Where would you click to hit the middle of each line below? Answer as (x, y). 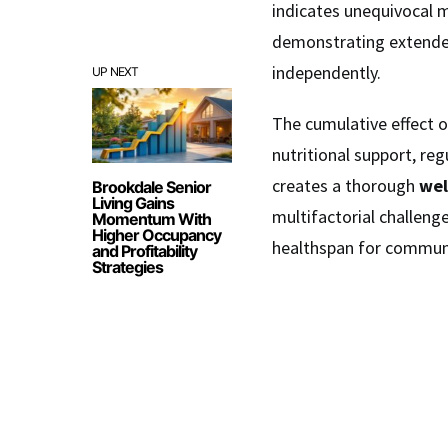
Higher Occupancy (156, 235)
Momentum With (151, 219)
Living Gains (133, 203)
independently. (326, 72)
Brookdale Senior (151, 187)
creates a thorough (345, 185)
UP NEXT (115, 71)
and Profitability (144, 251)
